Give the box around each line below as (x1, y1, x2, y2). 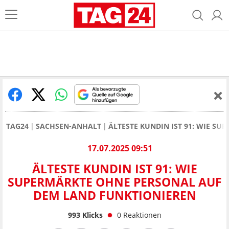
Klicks (80, 210, 103, 220)
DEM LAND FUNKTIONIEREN (33, 187, 196, 204)
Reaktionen (123, 210, 162, 220)
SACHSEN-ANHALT (36, 121, 101, 131)
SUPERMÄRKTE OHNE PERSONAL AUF (7, 174, 222, 191)
